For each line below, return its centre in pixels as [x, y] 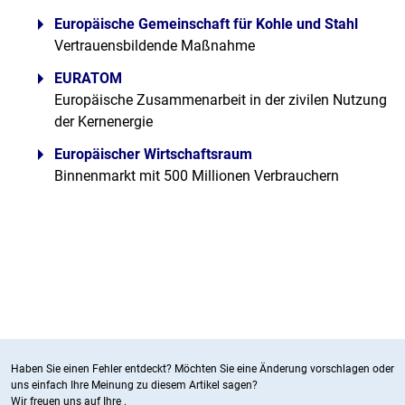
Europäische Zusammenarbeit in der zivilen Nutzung [221, 100]
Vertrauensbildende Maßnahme [155, 46]
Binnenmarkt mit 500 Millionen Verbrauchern [197, 176]
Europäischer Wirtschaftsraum [153, 154]
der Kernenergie [104, 122]
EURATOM [88, 78]
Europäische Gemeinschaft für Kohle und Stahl [206, 24]
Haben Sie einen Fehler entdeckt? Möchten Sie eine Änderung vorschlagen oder [202, 369]
